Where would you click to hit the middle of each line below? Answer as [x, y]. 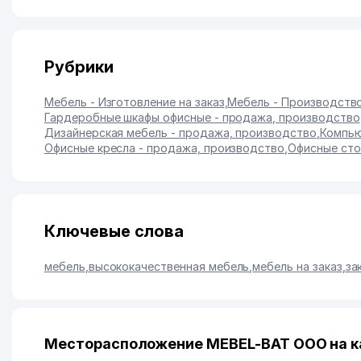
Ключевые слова [114, 231]
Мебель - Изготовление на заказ [135, 102]
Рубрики [79, 67]
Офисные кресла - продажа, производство [165, 148]
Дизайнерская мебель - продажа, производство [180, 133]
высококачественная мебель [169, 266]
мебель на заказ [297, 266]
